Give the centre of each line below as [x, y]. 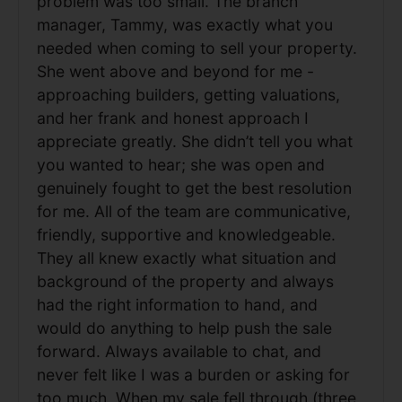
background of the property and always [185, 281]
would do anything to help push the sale [184, 328]
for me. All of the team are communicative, [194, 211]
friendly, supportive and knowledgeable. [186, 234]
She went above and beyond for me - [175, 71]
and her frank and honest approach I [173, 118]
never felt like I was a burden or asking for [193, 374]
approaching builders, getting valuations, [188, 94]
